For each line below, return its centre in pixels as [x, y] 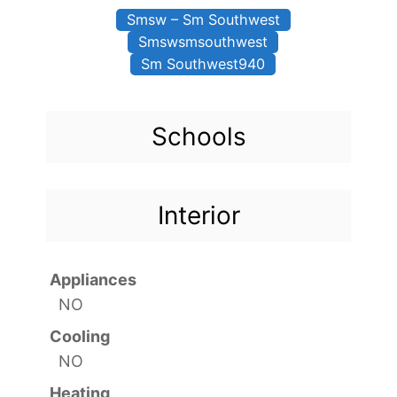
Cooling [80, 336]
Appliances [93, 279]
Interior [198, 215]
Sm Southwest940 [203, 63]
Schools [198, 136]
